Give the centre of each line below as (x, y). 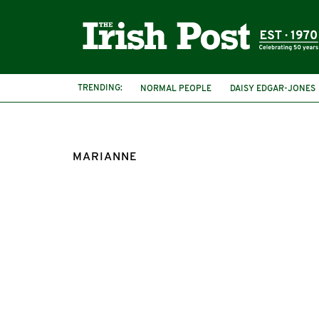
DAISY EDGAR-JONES (273, 89)
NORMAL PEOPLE (176, 89)
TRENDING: (100, 88)
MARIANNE (105, 157)
